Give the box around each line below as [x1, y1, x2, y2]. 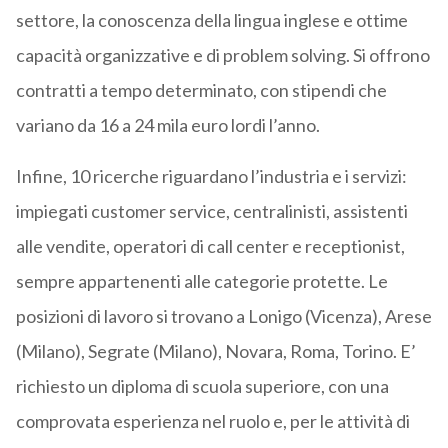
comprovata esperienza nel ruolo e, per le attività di [15, 410, 410, 433]
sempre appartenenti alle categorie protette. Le [15, 270, 388, 293]
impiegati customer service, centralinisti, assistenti [15, 200, 408, 223]
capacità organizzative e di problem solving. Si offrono [15, 44, 430, 67]
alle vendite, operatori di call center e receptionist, [15, 235, 405, 258]
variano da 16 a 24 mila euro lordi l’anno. [15, 114, 320, 137]
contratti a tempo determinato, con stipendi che [15, 79, 387, 102]
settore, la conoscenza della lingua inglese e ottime [15, 9, 408, 32]
